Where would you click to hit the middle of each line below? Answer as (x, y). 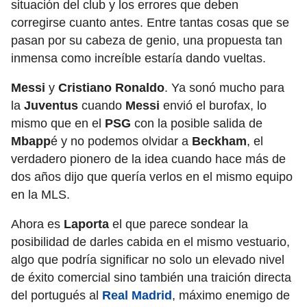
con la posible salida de (197, 124)
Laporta (86, 224)
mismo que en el (58, 124)
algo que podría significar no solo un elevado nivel (148, 260)
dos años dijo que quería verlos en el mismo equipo (152, 177)
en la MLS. (40, 195)
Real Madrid (137, 296)
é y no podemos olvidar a (121, 142)
